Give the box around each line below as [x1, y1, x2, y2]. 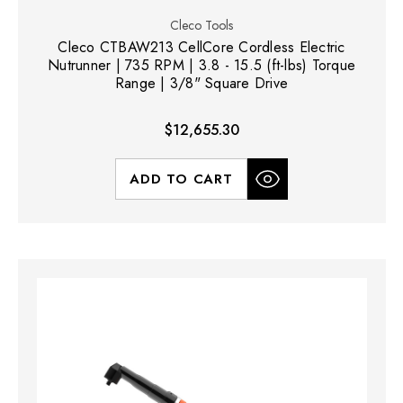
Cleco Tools [170, 15, 233, 34]
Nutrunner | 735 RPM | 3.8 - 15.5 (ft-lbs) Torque [48, 54, 355, 76]
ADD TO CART [130, 168, 233, 189]
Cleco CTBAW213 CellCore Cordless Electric [58, 36, 345, 58]
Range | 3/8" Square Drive [114, 72, 289, 94]
